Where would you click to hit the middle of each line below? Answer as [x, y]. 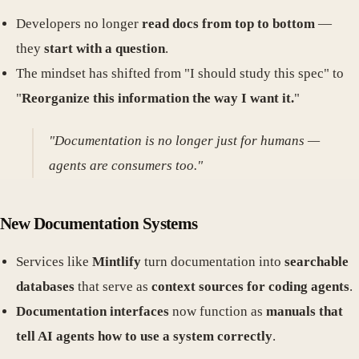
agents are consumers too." [126, 165]
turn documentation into [213, 262]
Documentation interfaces [93, 312]
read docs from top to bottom [228, 24]
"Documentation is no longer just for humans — [185, 140]
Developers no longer [79, 24]
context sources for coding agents [250, 287]
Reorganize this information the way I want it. [158, 99]
